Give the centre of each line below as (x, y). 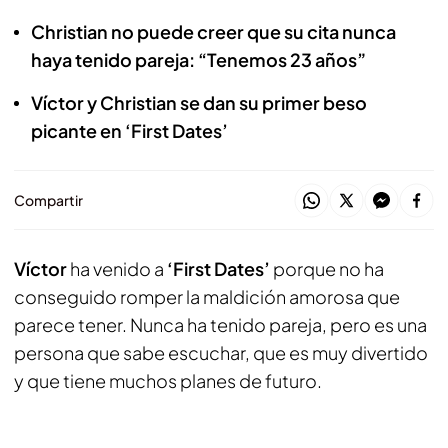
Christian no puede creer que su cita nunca (213, 31)
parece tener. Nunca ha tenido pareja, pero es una (220, 324)
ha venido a (118, 268)
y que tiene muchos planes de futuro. (168, 380)
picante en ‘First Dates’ (129, 130)
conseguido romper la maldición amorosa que (207, 296)
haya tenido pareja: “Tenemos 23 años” (198, 59)
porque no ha (328, 268)
